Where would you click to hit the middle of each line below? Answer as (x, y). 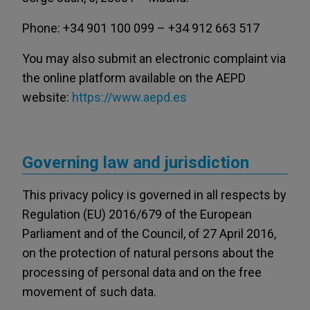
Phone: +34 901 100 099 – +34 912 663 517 (141, 28)
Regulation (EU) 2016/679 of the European (137, 214)
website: (47, 97)
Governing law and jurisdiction (136, 163)
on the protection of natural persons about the (148, 253)
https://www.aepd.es (129, 97)
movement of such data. (89, 292)
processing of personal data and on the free (142, 272)
